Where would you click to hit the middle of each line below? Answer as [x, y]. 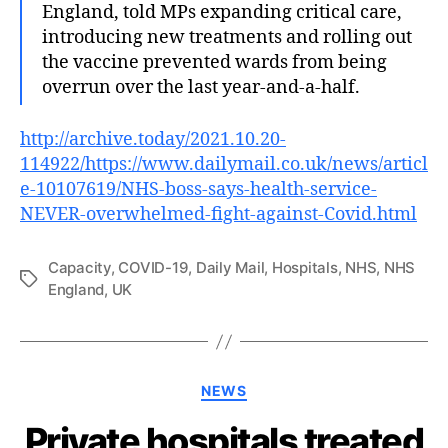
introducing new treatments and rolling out [227, 37]
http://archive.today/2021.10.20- [153, 139]
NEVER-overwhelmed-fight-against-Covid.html [218, 214]
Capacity [79, 267]
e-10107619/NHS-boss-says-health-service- [198, 189]
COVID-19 [153, 267]
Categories [268, 386]
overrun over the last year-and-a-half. [201, 87]
